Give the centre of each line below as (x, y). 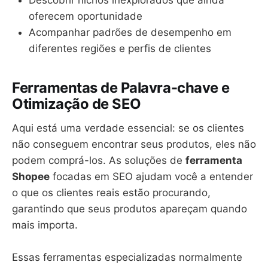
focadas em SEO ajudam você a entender (151, 176)
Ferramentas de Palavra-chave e (121, 88)
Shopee (31, 176)
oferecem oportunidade (86, 16)
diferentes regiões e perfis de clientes (120, 49)
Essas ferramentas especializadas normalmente (127, 258)
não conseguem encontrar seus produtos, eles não (134, 144)
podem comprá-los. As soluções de (99, 160)
